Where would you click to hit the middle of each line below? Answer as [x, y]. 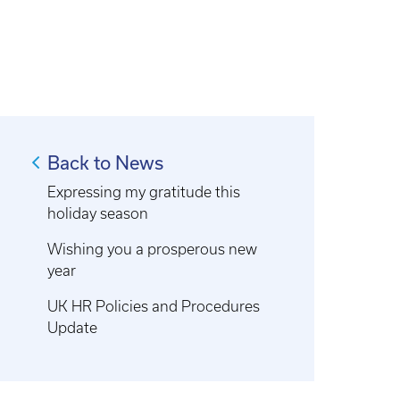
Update [73, 328]
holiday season [98, 213]
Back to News [106, 162]
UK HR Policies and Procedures [154, 306]
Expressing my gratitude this [144, 192]
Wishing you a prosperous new [153, 249]
